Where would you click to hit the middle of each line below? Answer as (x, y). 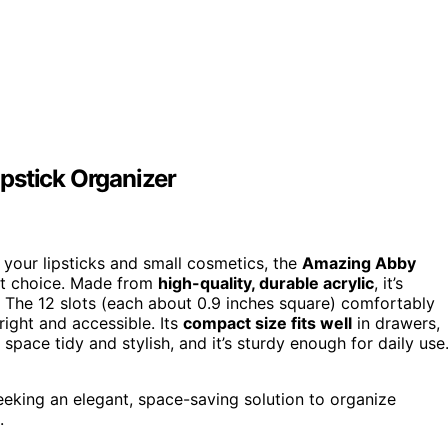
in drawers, (396, 323)
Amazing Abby (359, 263)
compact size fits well (267, 323)
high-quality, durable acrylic (266, 283)
